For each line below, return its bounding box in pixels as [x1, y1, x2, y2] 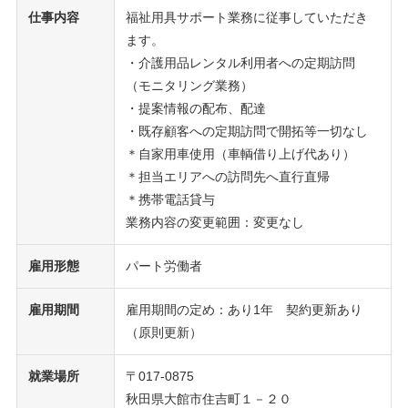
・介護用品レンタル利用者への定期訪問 [125, 55, 355, 70]
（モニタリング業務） [125, 77, 253, 93]
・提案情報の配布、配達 [125, 100, 266, 116]
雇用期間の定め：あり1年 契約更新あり [125, 301, 362, 317]
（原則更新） [125, 324, 202, 340]
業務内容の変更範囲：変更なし [125, 214, 304, 229]
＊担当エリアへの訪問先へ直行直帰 [125, 168, 330, 184]
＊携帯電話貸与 [125, 191, 215, 207]
